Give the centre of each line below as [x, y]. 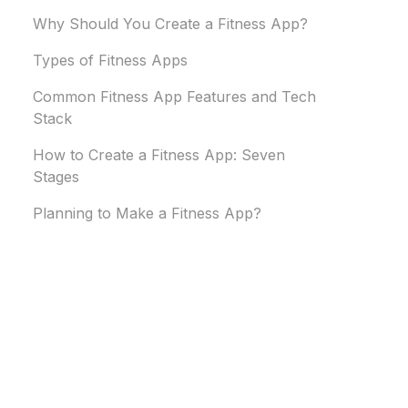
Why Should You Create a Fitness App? [170, 24]
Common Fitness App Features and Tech [174, 97]
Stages [56, 177]
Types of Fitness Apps [110, 61]
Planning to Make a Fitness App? [147, 214]
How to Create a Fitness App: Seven [159, 155]
